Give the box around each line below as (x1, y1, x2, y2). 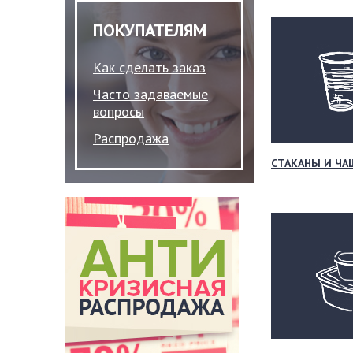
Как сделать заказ (93, 58, 206, 76)
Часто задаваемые (93, 85, 208, 103)
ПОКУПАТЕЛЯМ (93, 19, 206, 41)
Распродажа (93, 129, 169, 147)
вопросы (93, 102, 144, 121)
